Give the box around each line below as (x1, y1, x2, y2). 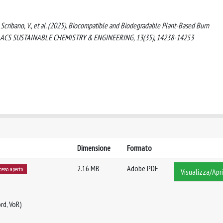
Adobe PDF (127, 163, 158, 173)
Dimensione (77, 143, 111, 153)
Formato (127, 143, 152, 153)
